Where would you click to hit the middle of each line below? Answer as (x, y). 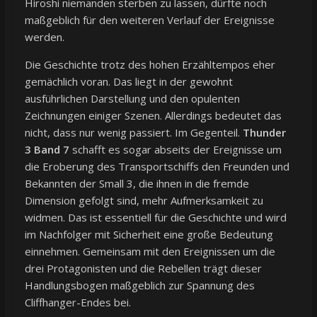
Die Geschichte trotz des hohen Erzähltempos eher (150, 64)
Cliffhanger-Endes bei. (77, 302)
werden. (44, 36)
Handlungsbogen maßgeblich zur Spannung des (139, 285)
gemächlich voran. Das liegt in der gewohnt (128, 81)
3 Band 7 (47, 149)
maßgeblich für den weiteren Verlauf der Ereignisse (149, 19)
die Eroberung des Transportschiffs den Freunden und (157, 166)
